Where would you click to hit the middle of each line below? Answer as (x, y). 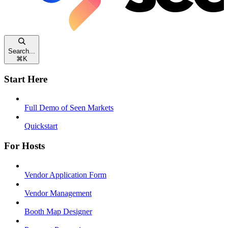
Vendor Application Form (65, 175)
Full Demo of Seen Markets (69, 108)
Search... (22, 51)
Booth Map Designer (58, 211)
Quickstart (41, 126)
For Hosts (24, 146)
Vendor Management (58, 193)
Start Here (26, 79)
